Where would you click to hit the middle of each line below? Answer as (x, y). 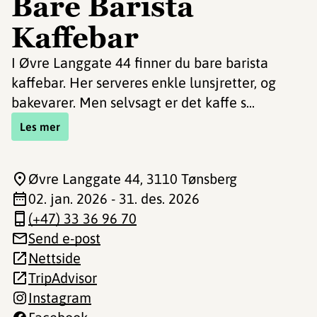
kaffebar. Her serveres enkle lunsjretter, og (144, 82)
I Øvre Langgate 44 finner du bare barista (140, 63)
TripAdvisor (63, 278)
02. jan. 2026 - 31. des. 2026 (114, 198)
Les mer (40, 127)
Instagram (60, 298)
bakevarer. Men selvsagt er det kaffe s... (133, 102)
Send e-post (64, 238)
